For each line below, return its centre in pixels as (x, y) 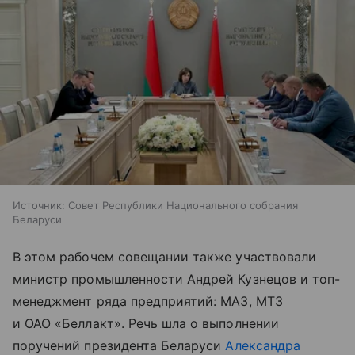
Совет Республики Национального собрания (183, 206)
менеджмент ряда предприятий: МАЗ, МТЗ (148, 302)
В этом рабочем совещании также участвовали (165, 257)
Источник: (39, 206)
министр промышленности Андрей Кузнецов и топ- (177, 279)
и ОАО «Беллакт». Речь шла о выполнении (146, 324)
